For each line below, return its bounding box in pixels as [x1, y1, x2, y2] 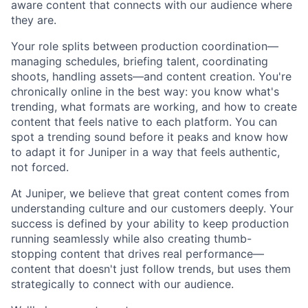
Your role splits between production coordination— [11, 39, 278, 54]
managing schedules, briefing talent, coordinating [11, 54, 268, 69]
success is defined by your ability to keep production [11, 217, 289, 231]
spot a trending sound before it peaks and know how [11, 130, 288, 144]
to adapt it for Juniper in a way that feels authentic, [11, 145, 280, 159]
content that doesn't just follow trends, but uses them [11, 262, 291, 276]
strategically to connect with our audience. [11, 277, 234, 291]
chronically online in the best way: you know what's [11, 85, 279, 99]
